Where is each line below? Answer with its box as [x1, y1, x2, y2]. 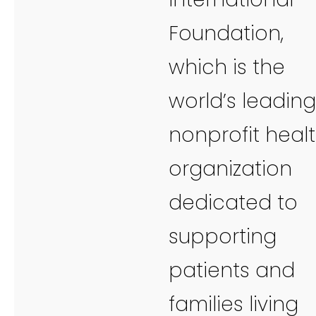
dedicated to [169, 188, 298, 217]
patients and [169, 256, 295, 284]
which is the [169, 53, 285, 81]
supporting [169, 222, 276, 250]
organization [169, 154, 292, 183]
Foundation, [169, 19, 284, 47]
